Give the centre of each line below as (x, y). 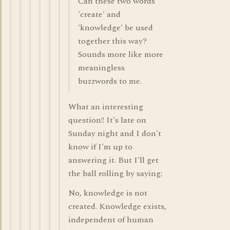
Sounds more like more (121, 54)
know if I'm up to (100, 147)
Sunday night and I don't (115, 133)
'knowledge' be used (116, 28)
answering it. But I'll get (113, 160)
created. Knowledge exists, (117, 206)
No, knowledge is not (108, 193)
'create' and (99, 14)
